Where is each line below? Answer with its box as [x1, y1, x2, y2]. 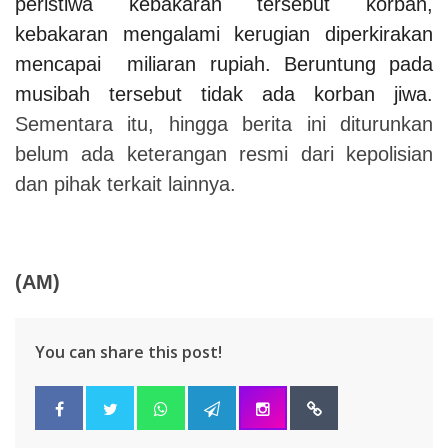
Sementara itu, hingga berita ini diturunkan [15, 112, 433, 135]
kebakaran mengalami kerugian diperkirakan [15, 22, 433, 45]
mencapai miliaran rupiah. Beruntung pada [15, 52, 433, 75]
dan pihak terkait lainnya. [15, 172, 236, 195]
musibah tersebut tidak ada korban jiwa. [15, 82, 433, 105]
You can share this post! [35, 340, 222, 363]
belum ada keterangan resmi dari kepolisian [15, 142, 433, 165]
